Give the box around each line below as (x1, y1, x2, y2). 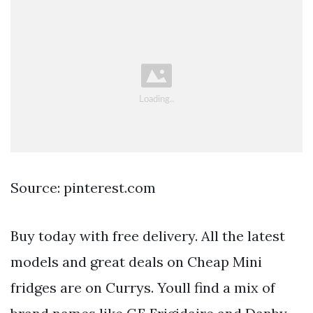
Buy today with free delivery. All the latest (10, 227, 285, 245)
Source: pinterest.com (10, 179, 156, 197)
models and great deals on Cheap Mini (10, 253, 262, 271)
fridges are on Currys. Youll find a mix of (10, 279, 275, 297)
